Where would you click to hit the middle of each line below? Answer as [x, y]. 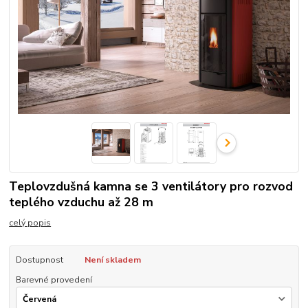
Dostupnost [39, 260]
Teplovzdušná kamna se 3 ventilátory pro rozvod [151, 186]
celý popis [30, 223]
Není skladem [112, 260]
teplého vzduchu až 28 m [81, 202]
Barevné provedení [54, 279]
